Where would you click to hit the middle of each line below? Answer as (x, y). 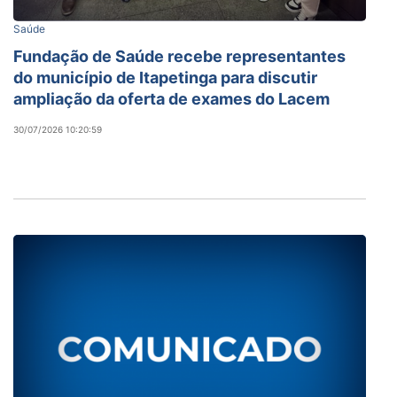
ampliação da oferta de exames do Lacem (171, 98)
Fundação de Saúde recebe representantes (179, 56)
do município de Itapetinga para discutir (165, 77)
